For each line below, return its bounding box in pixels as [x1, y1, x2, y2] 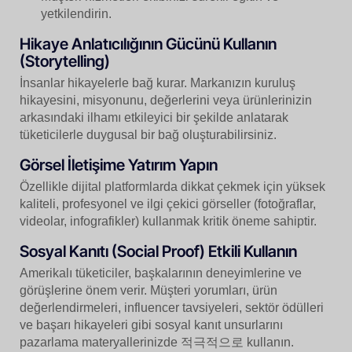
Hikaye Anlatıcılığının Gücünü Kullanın [20, 35, 277, 54]
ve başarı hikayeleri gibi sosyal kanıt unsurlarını [20, 318, 283, 332]
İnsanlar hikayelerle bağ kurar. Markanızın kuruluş [20, 76, 295, 90]
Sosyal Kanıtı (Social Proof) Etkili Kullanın [20, 242, 297, 262]
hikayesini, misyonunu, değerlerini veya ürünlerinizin [20, 93, 312, 108]
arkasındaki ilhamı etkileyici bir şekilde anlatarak [20, 111, 288, 125]
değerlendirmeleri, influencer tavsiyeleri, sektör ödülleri [20, 301, 324, 315]
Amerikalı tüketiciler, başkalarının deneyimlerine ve [20, 266, 302, 280]
